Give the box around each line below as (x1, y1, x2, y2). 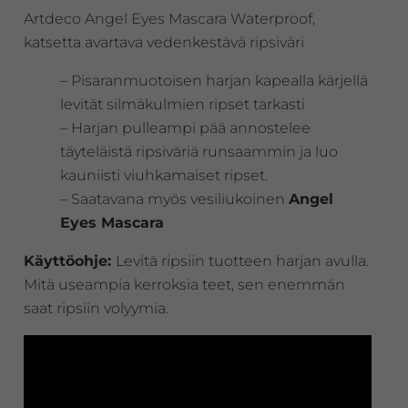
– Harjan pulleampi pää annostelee (59, 118, 311, 137)
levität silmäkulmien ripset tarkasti (59, 95, 305, 113)
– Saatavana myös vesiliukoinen (59, 189, 289, 208)
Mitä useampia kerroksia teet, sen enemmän (23, 275, 345, 293)
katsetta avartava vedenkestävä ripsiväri (23, 33, 304, 51)
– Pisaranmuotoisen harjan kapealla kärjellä (59, 71, 368, 89)
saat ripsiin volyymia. (23, 299, 168, 317)
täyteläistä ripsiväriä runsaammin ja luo (59, 142, 338, 160)
